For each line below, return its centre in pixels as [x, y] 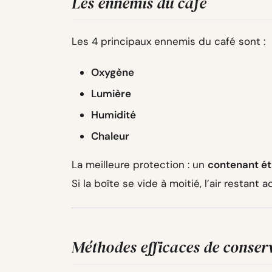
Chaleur [110, 136]
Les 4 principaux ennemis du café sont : [168, 42]
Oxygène [113, 73]
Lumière [111, 94]
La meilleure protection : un [140, 165]
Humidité [114, 115]
